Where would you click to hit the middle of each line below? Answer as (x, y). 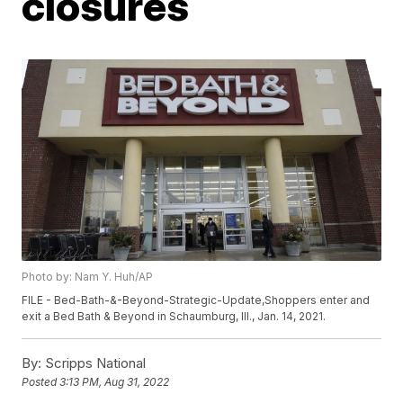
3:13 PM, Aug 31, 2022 (115, 382)
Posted (41, 382)
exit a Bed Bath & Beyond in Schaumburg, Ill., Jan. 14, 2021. (174, 317)
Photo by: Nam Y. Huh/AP (88, 277)
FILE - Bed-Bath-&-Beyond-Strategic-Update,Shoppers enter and (196, 300)
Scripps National (94, 363)
